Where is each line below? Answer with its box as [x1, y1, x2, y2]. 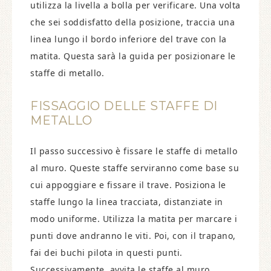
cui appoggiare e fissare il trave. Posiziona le [30, 179, 226, 191]
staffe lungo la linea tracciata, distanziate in [30, 196, 223, 207]
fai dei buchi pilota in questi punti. [30, 247, 183, 258]
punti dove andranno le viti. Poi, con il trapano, [30, 230, 236, 241]
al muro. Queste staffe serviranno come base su [30, 162, 239, 174]
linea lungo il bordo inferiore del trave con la [30, 33, 227, 45]
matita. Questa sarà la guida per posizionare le [30, 50, 236, 62]
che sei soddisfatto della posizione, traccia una [30, 16, 235, 28]
